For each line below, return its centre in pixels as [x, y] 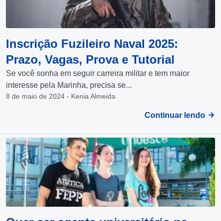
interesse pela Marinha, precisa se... [69, 85]
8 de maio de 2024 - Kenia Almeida [61, 96]
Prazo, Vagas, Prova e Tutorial [90, 59]
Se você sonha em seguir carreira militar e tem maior [98, 73]
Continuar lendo [176, 115]
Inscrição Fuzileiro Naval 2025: [92, 43]
